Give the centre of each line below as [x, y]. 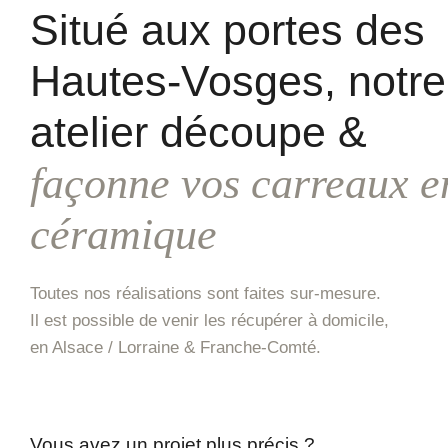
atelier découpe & [198, 132]
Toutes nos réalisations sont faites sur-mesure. [205, 293]
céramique [123, 234]
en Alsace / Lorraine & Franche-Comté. [175, 347]
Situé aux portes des [227, 30]
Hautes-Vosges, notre [238, 81]
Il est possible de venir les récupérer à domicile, [209, 320]
